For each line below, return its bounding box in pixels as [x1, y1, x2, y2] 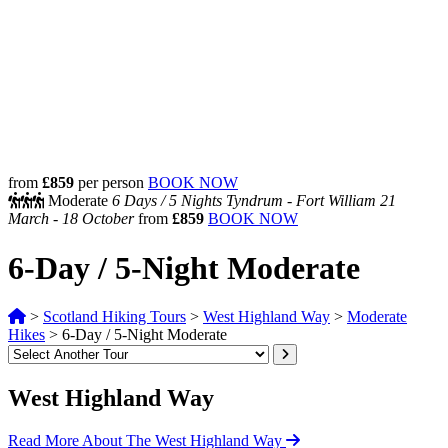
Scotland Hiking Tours [43, 308, 186, 326]
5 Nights [169, 192, 226, 210]
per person [74, 174, 144, 192]
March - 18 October [8, 210, 138, 228]
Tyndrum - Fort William [226, 192, 376, 210]
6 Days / [112, 192, 169, 210]
